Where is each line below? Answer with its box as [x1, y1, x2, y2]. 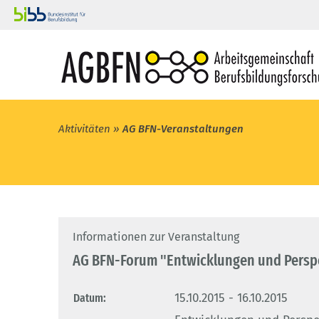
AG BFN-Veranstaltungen [122, 122, 244, 136]
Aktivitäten [58, 122, 110, 136]
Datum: [73, 291, 106, 306]
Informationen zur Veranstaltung [73, 230, 239, 244]
